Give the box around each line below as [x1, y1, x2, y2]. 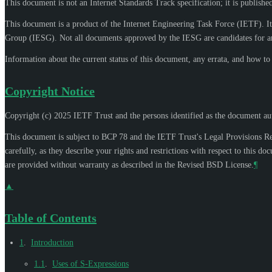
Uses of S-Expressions [52, 259, 129, 268]
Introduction [31, 237, 73, 247]
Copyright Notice [5, 84, 95, 98]
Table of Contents [5, 211, 97, 225]
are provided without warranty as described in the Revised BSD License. [5, 160, 254, 169]
